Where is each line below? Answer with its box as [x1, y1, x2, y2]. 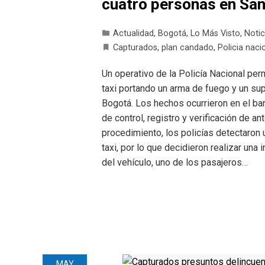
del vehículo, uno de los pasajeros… [102, 157, 248, 169]
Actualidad [113, 28, 154, 39]
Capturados [113, 43, 157, 53]
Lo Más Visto [190, 28, 240, 39]
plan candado [161, 43, 214, 53]
